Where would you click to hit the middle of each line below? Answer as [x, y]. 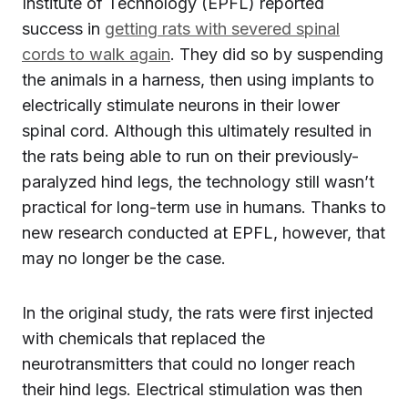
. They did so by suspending [277, 54]
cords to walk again [96, 54]
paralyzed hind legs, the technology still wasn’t [198, 182]
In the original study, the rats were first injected [198, 313]
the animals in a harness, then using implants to [198, 80]
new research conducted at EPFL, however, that [204, 233]
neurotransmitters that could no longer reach [189, 364]
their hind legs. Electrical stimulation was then [192, 389]
